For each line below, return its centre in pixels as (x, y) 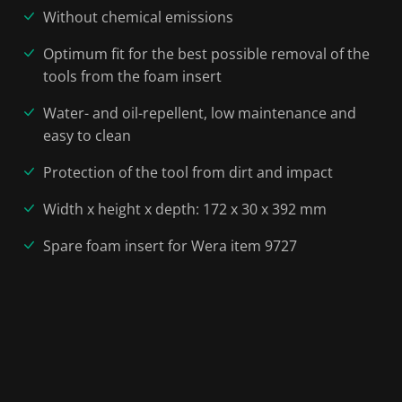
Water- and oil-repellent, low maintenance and (200, 113)
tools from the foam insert (132, 76)
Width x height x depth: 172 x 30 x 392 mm (185, 209)
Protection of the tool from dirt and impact (188, 172)
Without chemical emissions (138, 17)
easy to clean (87, 135)
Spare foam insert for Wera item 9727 (170, 246)
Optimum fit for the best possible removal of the (206, 54)
